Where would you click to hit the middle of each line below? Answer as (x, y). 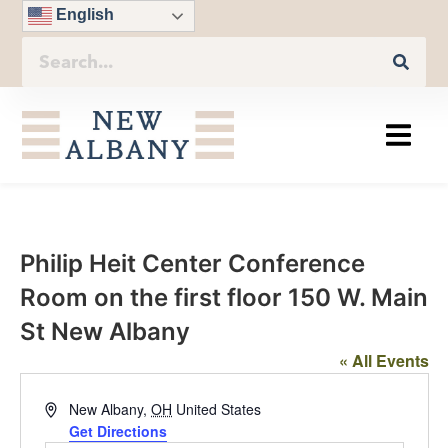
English (83, 15)
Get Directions (118, 431)
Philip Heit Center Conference (192, 264)
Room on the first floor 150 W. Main (223, 298)
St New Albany (104, 332)
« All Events (383, 361)
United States (219, 409)
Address (69, 408)
